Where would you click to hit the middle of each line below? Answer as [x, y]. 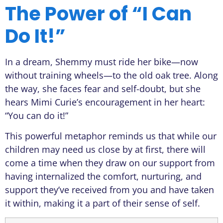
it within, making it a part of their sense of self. [103, 203]
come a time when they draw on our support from [110, 163]
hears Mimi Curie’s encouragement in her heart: [105, 102]
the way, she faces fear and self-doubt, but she [103, 88]
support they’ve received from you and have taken [110, 190]
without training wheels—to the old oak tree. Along [111, 75]
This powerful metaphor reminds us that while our [111, 136]
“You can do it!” [37, 115]
